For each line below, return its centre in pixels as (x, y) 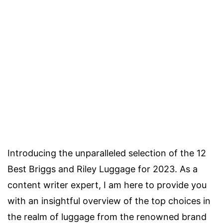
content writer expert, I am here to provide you (107, 185)
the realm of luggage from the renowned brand (107, 217)
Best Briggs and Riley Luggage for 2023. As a (103, 169)
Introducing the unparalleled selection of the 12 (107, 153)
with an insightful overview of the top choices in (109, 201)
